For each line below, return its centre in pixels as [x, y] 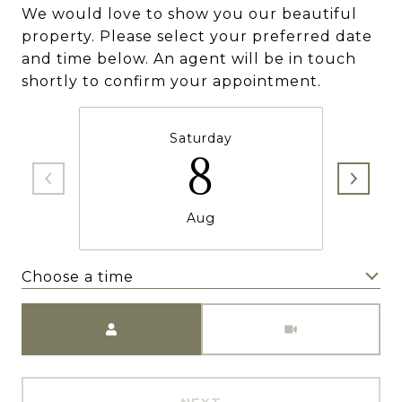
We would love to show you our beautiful [189, 14]
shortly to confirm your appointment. [171, 81]
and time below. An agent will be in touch [189, 59]
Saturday [201, 138]
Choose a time [78, 276]
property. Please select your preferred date [197, 36]
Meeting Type [257, 315]
